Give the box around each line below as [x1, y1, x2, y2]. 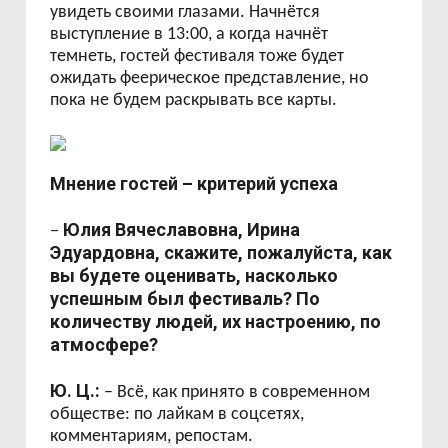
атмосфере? [50, 334, 159, 355]
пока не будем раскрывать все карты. [50, 91, 338, 110]
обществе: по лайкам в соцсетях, [50, 405, 305, 424]
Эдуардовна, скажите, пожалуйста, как [50, 242, 393, 263]
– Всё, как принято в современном [100, 383, 371, 402]
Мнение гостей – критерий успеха [50, 173, 339, 194]
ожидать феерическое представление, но [50, 69, 370, 88]
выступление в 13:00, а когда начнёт [50, 25, 329, 44]
